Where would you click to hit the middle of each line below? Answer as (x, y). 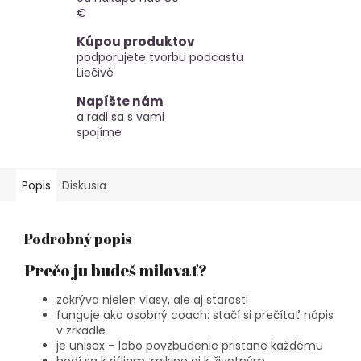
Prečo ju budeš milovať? (116, 270)
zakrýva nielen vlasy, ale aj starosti (152, 300)
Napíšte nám (120, 101)
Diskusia (84, 185)
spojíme (99, 132)
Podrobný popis (78, 238)
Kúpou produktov (136, 41)
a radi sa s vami (120, 116)
